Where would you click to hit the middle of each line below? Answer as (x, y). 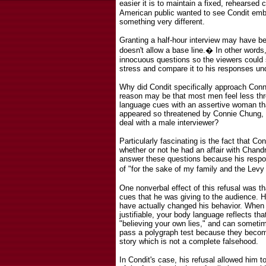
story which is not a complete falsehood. (189, 241)
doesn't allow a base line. (162, 50)
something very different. (162, 22)
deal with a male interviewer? (169, 123)
